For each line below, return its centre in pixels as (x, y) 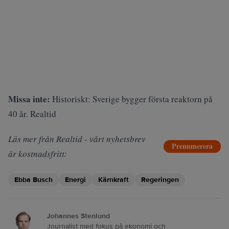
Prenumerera (192, 146)
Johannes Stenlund (78, 216)
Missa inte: (29, 99)
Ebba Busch (33, 180)
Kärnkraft (113, 180)
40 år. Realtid (32, 114)
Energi (75, 180)
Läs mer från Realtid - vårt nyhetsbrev (77, 139)
